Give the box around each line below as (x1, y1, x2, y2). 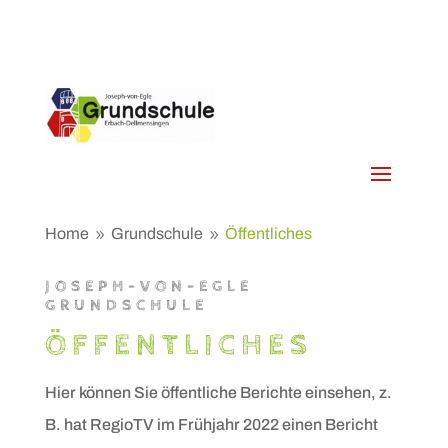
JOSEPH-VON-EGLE (44, 277, 253, 296)
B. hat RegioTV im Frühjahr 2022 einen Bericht (44, 416, 378, 433)
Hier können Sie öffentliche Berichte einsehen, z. (44, 384, 392, 401)
